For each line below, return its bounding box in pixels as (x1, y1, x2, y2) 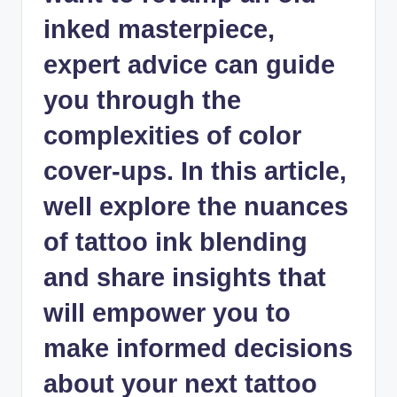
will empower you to (43, 299, 291, 328)
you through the (43, 86, 241, 115)
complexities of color (43, 121, 301, 151)
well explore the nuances (43, 192, 348, 222)
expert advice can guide (43, 51, 335, 80)
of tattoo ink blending (43, 228, 307, 257)
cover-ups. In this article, (43, 157, 346, 186)
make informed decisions (43, 334, 353, 363)
